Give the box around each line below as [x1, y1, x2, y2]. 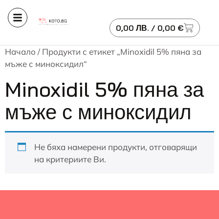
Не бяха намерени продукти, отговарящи [34, 142, 197, 152]
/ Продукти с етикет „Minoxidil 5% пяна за [36, 46, 201, 57]
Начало [5, 46, 36, 57]
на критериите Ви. [34, 154, 106, 164]
